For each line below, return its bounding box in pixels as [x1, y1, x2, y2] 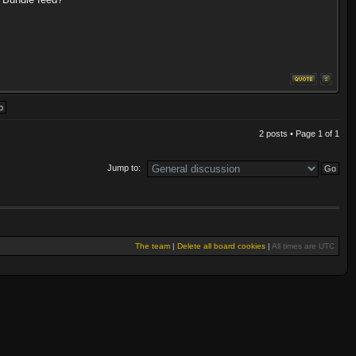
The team [135, 241, 170, 250]
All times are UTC [272, 241, 335, 250]
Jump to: [107, 162, 141, 172]
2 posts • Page [259, 129, 318, 138]
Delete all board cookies [177, 241, 265, 250]
